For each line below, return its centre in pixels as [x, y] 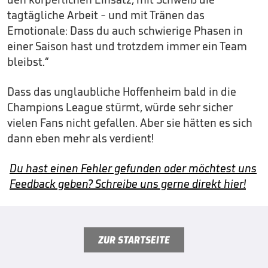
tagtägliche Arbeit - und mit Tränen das [106, 15]
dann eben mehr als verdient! [80, 138]
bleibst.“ [28, 61]
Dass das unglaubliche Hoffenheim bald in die [122, 91]
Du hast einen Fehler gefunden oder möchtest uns [133, 168]
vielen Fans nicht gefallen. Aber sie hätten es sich [130, 122]
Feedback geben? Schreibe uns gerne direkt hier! [128, 183]
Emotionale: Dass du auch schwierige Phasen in [125, 30]
